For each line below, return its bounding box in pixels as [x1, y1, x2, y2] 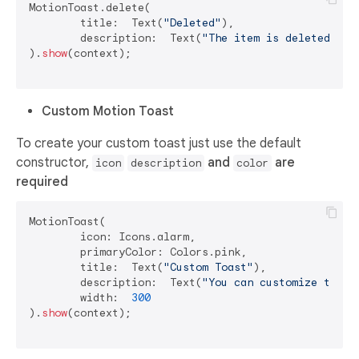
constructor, [16, 154, 92, 171]
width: [80, 290, 131, 305]
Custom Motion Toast [42, 103, 174, 119]
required [16, 173, 68, 190]
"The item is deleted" [202, 30, 337, 45]
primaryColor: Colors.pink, [29, 244, 80, 259]
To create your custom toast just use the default [16, 135, 301, 151]
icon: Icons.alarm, [29, 229, 80, 244]
